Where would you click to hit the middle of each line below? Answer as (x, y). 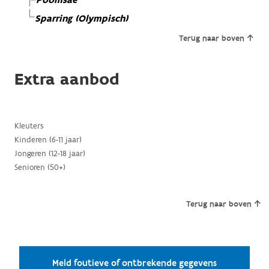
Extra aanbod (67, 80)
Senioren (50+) (40, 168)
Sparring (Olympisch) (81, 19)
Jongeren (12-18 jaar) (50, 154)
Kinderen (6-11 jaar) (48, 140)
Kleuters (29, 126)
